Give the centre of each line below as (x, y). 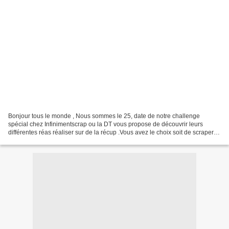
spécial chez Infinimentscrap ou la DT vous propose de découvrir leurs (106, 124)
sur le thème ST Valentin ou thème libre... (65, 140)
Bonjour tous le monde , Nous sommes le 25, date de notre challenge (104, 116)
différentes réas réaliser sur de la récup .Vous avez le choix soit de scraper (111, 132)
